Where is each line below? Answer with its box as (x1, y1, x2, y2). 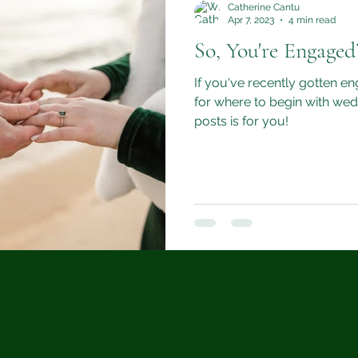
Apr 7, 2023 (228, 14, 274, 26)
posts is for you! (194, 113, 288, 129)
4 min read (288, 14, 336, 26)
